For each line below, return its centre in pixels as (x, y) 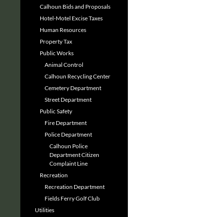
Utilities (45, 210)
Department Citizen (74, 155)
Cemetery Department (73, 88)
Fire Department (66, 123)
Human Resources (63, 30)
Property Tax (56, 41)
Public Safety (56, 111)
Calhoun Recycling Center (77, 76)
